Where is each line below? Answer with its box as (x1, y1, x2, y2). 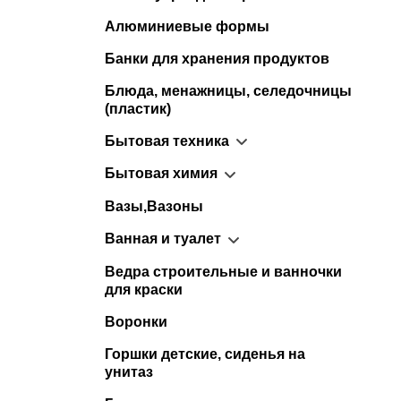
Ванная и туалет (105, 231, 221, 247)
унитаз (105, 363, 153, 380)
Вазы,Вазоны (105, 199, 203, 215)
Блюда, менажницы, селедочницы (105, 82, 352, 98)
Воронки (105, 313, 167, 329)
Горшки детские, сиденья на (105, 346, 305, 362)
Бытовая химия (105, 166, 218, 182)
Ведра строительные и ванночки (105, 263, 342, 279)
